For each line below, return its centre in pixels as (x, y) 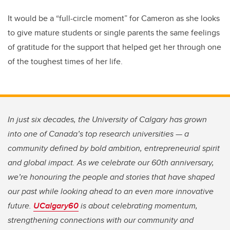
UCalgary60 (56, 205)
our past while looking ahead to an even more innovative (111, 191)
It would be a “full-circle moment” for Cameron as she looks (114, 18)
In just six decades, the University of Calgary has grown (107, 119)
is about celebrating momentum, (138, 205)
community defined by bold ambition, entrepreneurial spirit (114, 148)
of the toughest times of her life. (65, 61)
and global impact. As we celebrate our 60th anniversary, (111, 162)
